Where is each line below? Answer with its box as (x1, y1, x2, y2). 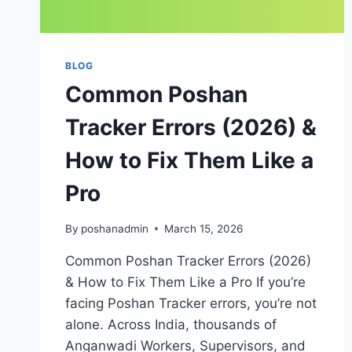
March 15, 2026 (164, 222, 244, 235)
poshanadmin (81, 222, 149, 235)
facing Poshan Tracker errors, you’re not (65, 295, 317, 311)
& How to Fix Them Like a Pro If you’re (65, 273, 306, 290)
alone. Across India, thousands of (65, 316, 277, 332)
